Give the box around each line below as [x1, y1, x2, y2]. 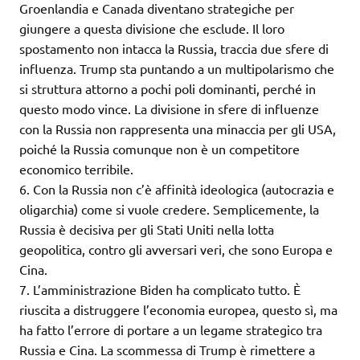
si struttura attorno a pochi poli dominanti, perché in [19, 80, 316, 97]
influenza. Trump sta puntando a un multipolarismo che [19, 60, 334, 77]
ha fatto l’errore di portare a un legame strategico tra [19, 321, 322, 338]
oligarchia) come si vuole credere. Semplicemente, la [19, 201, 319, 218]
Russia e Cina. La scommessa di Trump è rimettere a [19, 342, 315, 358]
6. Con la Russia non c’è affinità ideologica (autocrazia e [19, 181, 334, 198]
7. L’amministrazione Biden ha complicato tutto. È [19, 281, 301, 298]
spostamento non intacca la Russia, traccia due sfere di [19, 40, 329, 57]
